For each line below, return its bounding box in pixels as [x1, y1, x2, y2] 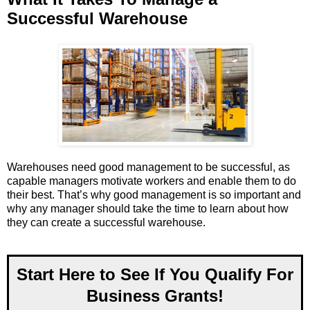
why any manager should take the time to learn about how [7, 203, 289, 215]
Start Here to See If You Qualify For [17, 264, 293, 284]
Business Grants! [86, 286, 224, 305]
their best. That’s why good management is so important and [7, 189, 301, 201]
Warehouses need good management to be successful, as [7, 161, 290, 174]
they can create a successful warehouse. [7, 217, 206, 229]
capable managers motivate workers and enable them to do [7, 175, 296, 188]
